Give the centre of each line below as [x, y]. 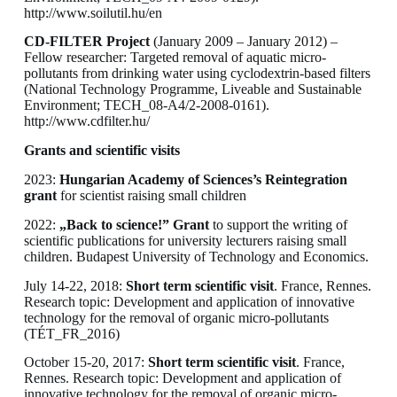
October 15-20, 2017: [86, 362]
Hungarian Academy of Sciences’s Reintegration [203, 179]
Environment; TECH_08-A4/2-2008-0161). [146, 105]
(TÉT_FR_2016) [71, 333]
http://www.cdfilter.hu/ [86, 121]
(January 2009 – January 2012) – [243, 42]
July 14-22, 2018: [74, 285]
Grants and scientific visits [101, 151]
